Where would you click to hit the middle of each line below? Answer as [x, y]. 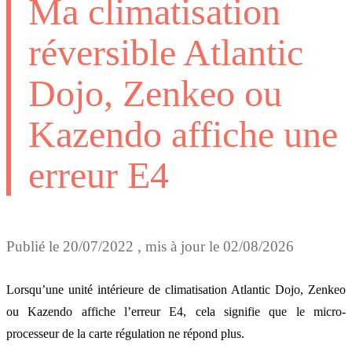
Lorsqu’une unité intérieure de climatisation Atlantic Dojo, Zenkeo [176, 290]
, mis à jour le [178, 246]
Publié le [35, 246]
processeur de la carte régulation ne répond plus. [125, 334]
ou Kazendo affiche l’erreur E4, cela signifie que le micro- [176, 312]
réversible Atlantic [166, 52]
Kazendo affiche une [183, 134]
